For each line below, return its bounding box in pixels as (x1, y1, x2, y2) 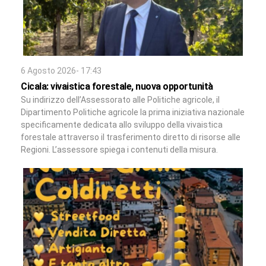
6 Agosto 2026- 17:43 (21, 66, 102, 76)
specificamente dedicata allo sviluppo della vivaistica (21, 120, 223, 130)
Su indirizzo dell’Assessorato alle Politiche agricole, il (21, 95, 220, 105)
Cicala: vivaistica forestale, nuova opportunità (21, 81, 213, 93)
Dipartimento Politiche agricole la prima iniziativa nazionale (21, 107, 245, 118)
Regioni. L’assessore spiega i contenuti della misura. (21, 145, 218, 155)
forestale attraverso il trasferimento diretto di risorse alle (21, 132, 240, 142)
